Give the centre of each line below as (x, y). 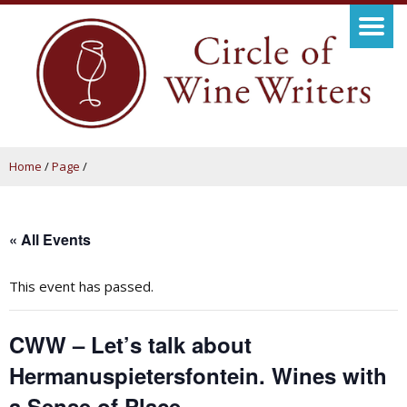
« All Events (50, 239)
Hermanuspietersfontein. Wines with (198, 375)
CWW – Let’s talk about (130, 344)
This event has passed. (81, 286)
